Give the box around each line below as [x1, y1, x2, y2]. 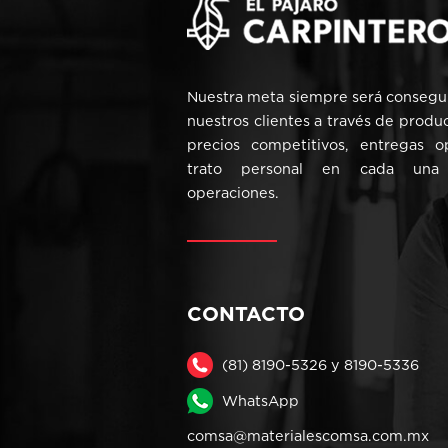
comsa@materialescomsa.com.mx [187, 427, 429, 443]
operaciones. [187, 184, 279, 200]
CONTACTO [187, 301, 305, 324]
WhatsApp [222, 392, 299, 408]
